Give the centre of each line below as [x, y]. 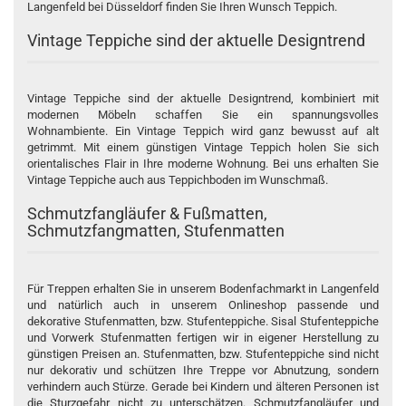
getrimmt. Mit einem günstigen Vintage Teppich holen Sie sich [203, 147]
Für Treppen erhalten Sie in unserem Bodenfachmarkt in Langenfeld [203, 288]
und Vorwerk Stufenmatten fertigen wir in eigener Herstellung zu [203, 337]
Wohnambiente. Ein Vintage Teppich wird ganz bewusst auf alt [203, 130]
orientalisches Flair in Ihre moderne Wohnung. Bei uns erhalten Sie [203, 163]
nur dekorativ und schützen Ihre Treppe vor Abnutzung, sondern [203, 370]
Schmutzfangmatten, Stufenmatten [156, 230]
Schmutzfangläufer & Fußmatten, [147, 213]
